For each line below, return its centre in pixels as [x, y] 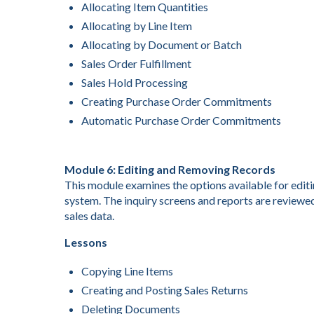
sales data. [89, 216]
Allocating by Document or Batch [162, 45]
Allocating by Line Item [137, 26]
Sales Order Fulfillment [136, 63]
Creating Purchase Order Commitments [177, 101]
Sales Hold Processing [135, 82]
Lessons [86, 242]
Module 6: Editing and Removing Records [170, 169]
